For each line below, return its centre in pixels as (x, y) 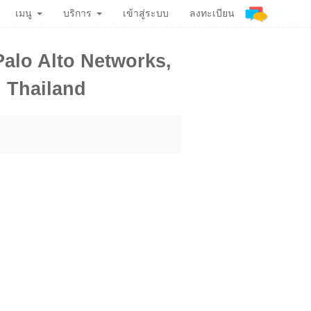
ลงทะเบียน (212, 13)
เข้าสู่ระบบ (146, 13)
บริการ (77, 13)
